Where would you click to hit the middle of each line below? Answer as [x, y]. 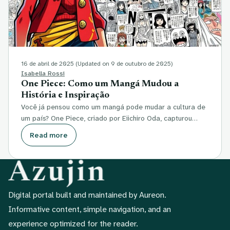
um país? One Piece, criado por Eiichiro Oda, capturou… [109, 118]
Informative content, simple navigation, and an [90, 209]
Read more [49, 135]
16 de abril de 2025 [47, 63]
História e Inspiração [65, 95]
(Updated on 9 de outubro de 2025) [124, 63]
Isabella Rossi [43, 73]
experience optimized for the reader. [73, 224]
